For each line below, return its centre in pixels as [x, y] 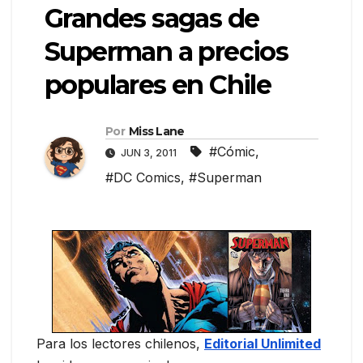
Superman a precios [167, 52]
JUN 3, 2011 [149, 153]
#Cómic [232, 152]
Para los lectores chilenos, [120, 344]
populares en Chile [158, 85]
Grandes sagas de [152, 19]
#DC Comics [143, 178]
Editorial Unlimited [263, 344]
